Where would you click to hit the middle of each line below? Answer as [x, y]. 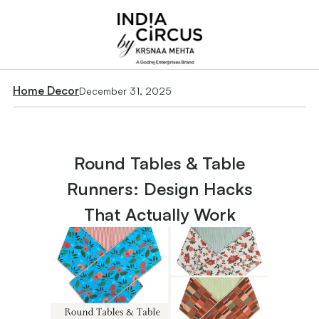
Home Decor [46, 91]
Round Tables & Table [159, 163]
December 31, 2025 [125, 91]
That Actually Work [159, 215]
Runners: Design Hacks [159, 189]
